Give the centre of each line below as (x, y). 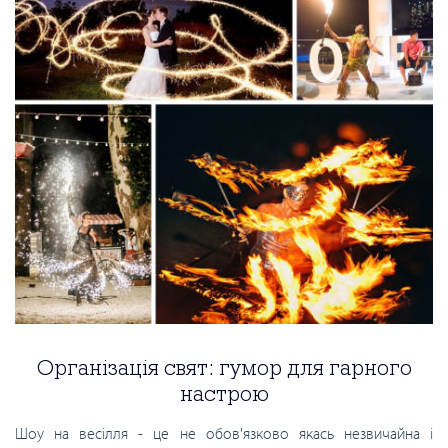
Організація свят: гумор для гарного (224, 367)
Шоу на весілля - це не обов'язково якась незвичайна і (224, 433)
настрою (224, 393)
